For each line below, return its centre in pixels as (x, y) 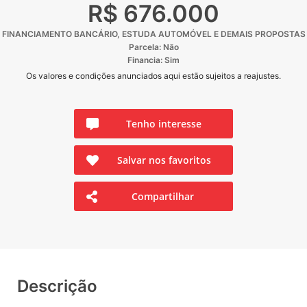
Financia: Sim (153, 60)
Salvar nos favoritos (164, 160)
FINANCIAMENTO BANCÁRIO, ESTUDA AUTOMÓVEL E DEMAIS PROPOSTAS (153, 34)
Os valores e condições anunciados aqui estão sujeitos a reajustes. (153, 76)
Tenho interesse (164, 124)
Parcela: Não (153, 47)
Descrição (57, 286)
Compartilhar (163, 196)
